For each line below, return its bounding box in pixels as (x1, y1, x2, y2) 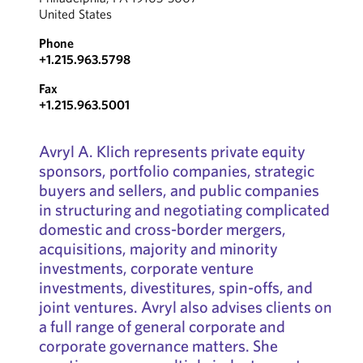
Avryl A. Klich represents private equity (38, 141, 305, 161)
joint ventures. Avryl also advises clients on (38, 297, 332, 317)
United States (38, 6, 112, 22)
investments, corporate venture (38, 258, 254, 278)
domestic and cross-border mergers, (38, 219, 286, 239)
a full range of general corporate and (38, 316, 285, 336)
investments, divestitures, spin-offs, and (38, 277, 313, 297)
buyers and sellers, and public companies (38, 180, 319, 200)
